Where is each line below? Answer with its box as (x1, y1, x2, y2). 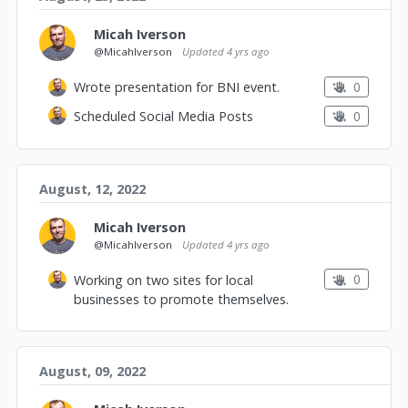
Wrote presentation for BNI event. (74, 78, 280, 97)
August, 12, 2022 (39, 179, 146, 198)
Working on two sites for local (74, 270, 253, 289)
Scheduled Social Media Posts (74, 107, 253, 126)
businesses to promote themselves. (74, 290, 289, 308)
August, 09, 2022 (39, 362, 146, 380)
